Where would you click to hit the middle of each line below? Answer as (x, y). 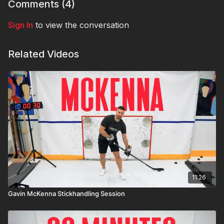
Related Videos (43, 54)
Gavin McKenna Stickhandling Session (66, 193)
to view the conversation (81, 25)
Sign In (20, 25)
